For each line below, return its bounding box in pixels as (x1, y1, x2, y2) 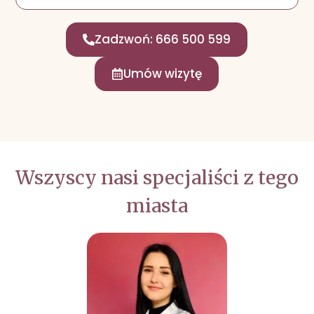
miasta (126, 194, 188, 218)
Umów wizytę (123, 65, 203, 83)
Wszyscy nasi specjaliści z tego (15, 166, 299, 190)
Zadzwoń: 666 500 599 (95, 31, 231, 48)
